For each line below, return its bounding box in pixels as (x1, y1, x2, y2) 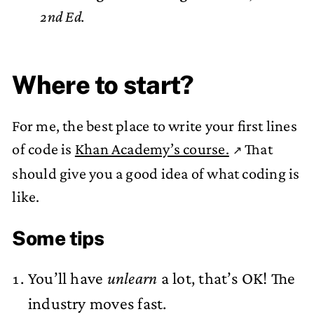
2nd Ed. (40, 7, 85, 25)
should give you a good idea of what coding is (12, 165, 300, 183)
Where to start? (12, 69, 193, 100)
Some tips (12, 226, 104, 250)
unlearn (107, 268, 158, 288)
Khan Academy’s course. (74, 140, 229, 158)
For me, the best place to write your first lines (12, 117, 297, 135)
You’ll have (27, 268, 107, 288)
